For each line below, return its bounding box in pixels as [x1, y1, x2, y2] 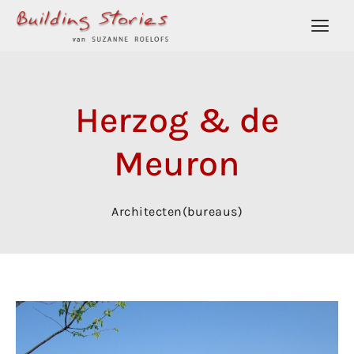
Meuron [114, 142, 240, 184]
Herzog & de [75, 99, 279, 141]
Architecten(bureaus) [111, 203, 243, 219]
